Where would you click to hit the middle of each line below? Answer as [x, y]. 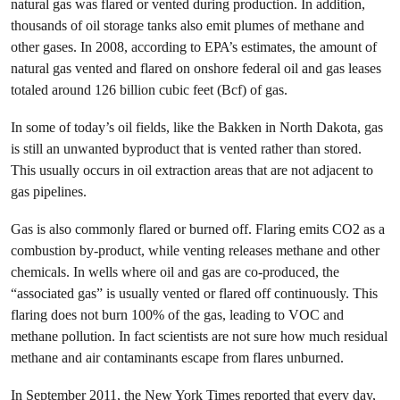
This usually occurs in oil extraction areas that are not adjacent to [192, 170]
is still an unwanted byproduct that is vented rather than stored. [186, 149]
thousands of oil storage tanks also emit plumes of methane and [187, 25]
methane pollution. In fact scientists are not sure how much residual [199, 336]
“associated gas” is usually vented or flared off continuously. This [194, 293]
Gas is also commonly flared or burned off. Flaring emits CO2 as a [198, 229]
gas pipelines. [49, 192]
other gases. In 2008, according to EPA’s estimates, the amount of [194, 47]
